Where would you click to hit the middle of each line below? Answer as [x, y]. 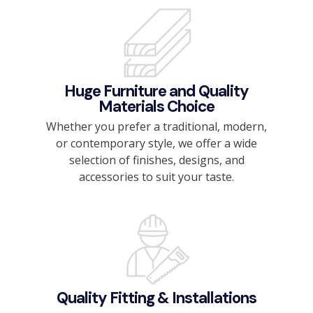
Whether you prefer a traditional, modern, [156, 126]
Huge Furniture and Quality [156, 91]
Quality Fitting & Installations [156, 298]
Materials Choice [156, 106]
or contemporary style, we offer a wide [156, 143]
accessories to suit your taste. [156, 176]
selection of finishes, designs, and [156, 160]
